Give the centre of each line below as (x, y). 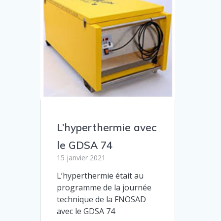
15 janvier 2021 (81, 157)
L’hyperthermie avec (107, 127)
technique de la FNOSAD (102, 199)
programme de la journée (104, 187)
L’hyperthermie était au (100, 175)
